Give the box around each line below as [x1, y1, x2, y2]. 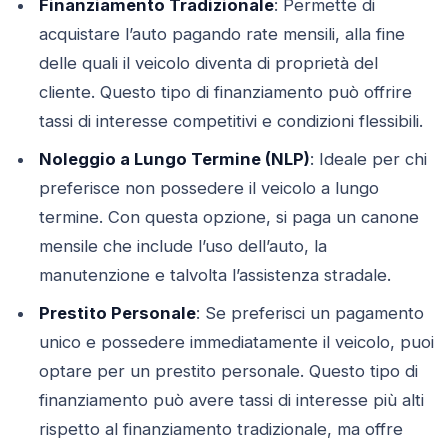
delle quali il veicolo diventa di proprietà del [38, 52, 378, 73]
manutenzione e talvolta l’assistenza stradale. [38, 264, 391, 285]
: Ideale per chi [309, 148, 427, 169]
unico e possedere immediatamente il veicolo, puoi [38, 331, 434, 352]
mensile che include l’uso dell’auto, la [38, 235, 327, 256]
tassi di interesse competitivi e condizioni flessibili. [38, 110, 423, 131]
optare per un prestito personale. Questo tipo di [38, 360, 418, 381]
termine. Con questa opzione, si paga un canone [38, 206, 419, 227]
